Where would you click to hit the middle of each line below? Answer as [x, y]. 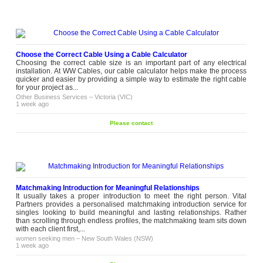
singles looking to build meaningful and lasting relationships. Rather [131, 213]
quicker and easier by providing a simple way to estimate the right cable [131, 79]
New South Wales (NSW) [118, 238]
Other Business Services [52, 97]
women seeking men [45, 238]
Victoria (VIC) [114, 97]
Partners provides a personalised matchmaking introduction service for [131, 204]
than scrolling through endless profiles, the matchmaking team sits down [131, 221]
